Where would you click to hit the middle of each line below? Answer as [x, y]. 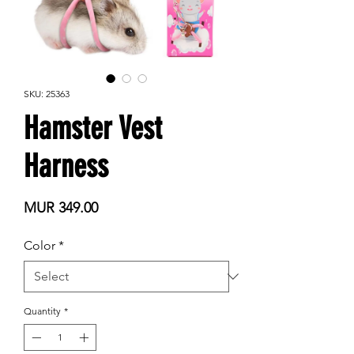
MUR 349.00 [61, 208]
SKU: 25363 [47, 94]
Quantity [42, 311]
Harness [66, 167]
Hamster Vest [93, 129]
